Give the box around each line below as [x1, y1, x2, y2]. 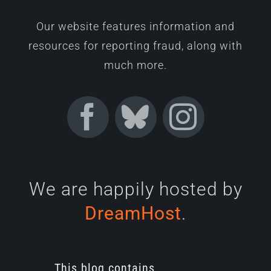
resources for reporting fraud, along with [28, 39, 243, 52]
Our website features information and [36, 19, 235, 33]
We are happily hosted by [28, 178, 243, 200]
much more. [104, 58, 167, 71]
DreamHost [85, 202, 181, 224]
